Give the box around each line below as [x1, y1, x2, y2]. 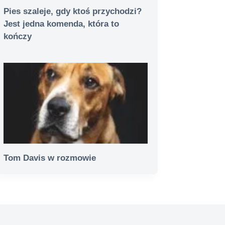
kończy [4, 31, 32, 41]
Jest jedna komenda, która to [4, 19, 120, 29]
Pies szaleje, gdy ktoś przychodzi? [4, 6, 142, 16]
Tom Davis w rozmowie [4, 153, 96, 163]
